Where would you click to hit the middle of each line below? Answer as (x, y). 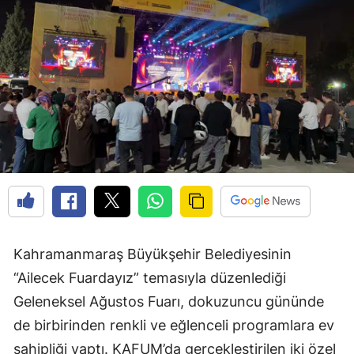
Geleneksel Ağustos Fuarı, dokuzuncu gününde (169, 302)
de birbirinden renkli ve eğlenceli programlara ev (174, 326)
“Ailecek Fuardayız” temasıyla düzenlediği (150, 278)
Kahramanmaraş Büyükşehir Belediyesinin (153, 254)
